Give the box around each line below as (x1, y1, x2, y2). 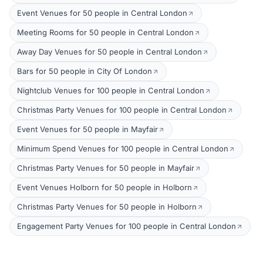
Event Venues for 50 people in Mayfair (17, 124, 158, 134)
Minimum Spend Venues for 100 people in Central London (17, 144, 228, 153)
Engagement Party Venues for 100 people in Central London (17, 221, 236, 231)
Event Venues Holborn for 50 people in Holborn (17, 183, 192, 192)
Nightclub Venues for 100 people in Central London (17, 86, 204, 95)
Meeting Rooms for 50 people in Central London (17, 28, 194, 37)
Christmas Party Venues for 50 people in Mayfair (17, 163, 194, 173)
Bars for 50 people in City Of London (17, 66, 152, 76)
